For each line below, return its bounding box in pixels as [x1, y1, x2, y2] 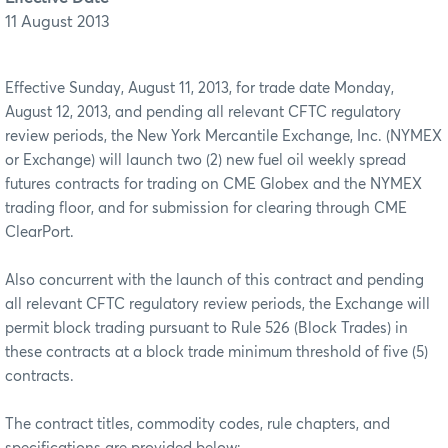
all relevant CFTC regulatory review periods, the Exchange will [5, 296, 430, 312]
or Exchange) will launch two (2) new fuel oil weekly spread [5, 152, 406, 168]
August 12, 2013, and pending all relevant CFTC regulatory [5, 104, 401, 120]
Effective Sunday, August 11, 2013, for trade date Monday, [5, 80, 394, 96]
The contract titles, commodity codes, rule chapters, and [5, 416, 390, 432]
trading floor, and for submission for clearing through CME [5, 200, 407, 216]
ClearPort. [5, 224, 74, 240]
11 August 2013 [5, 13, 110, 30]
